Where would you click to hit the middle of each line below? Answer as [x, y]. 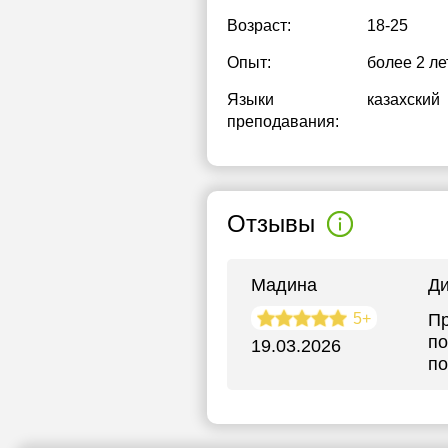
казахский [403, 99]
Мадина [284, 285]
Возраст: [259, 25]
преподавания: [283, 121]
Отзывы [271, 223]
